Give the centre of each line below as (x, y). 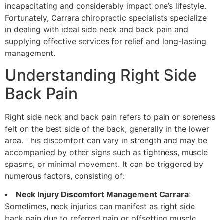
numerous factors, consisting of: (65, 176)
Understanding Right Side (101, 75)
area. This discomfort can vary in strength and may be (106, 140)
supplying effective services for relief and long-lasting (106, 41)
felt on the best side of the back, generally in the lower (107, 128)
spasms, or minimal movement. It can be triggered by (104, 164)
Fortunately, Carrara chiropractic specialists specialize (106, 17)
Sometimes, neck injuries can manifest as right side (100, 206)
